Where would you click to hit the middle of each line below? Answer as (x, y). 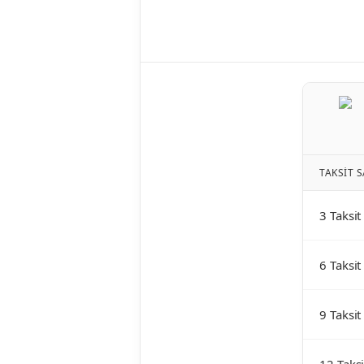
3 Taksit (340, 216)
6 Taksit (340, 265)
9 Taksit (340, 315)
